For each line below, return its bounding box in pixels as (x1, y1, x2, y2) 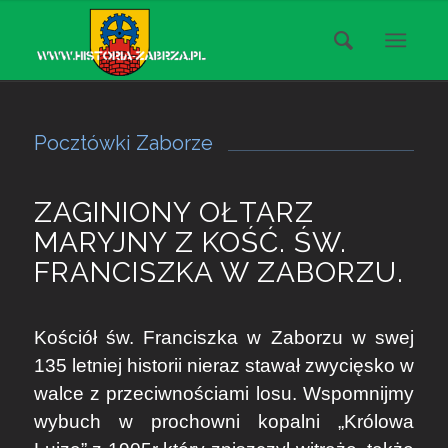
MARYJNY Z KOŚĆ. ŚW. (33, 226, 347, 260)
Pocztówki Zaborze (33, 131, 213, 155)
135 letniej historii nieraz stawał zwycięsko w (33, 355, 415, 377)
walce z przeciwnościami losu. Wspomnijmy (33, 383, 415, 405)
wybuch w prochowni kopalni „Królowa (33, 411, 415, 433)
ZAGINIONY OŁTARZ (33, 196, 314, 230)
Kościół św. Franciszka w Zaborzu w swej (33, 327, 415, 349)
